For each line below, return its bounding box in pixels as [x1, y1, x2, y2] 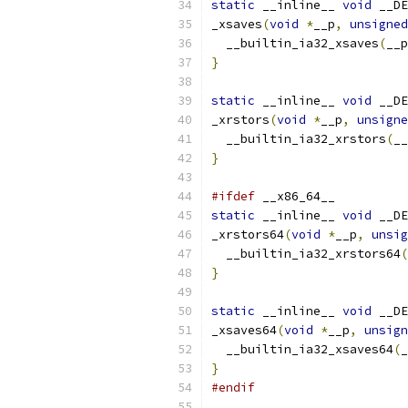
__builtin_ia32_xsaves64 [211, 342, 393, 357]
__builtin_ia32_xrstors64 [211, 246, 401, 261]
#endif [211, 380, 255, 395]
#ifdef [211, 189, 255, 204]
